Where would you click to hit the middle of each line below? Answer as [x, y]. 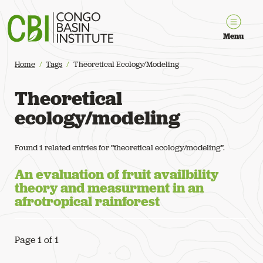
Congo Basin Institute [51, 18]
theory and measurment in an [109, 188]
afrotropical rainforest [87, 201]
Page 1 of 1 [37, 240]
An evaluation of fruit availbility [117, 174]
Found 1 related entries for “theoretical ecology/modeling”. [120, 147]
